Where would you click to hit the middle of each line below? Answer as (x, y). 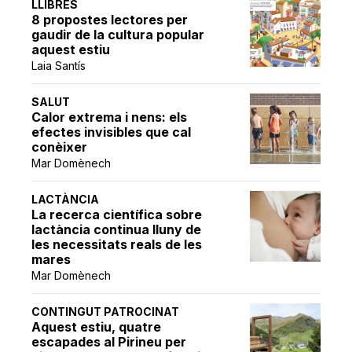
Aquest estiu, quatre (97, 326)
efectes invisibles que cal (112, 132)
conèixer (60, 147)
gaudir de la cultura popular (118, 34)
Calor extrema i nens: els (110, 117)
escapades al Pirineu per (109, 341)
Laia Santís (59, 65)
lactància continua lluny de (117, 229)
